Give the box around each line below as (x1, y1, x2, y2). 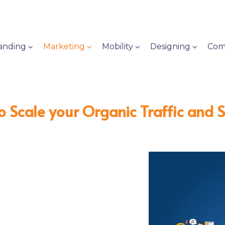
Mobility (102, 42, 134, 51)
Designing (150, 42, 191, 51)
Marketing (43, 42, 85, 51)
